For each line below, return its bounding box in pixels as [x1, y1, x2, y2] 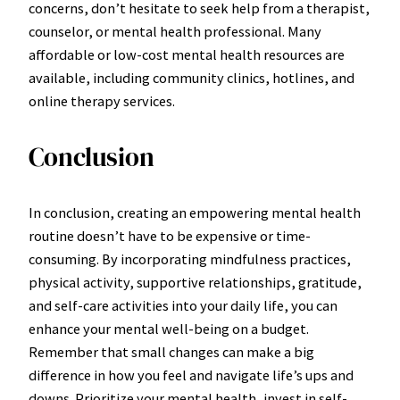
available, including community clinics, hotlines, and [29, 69, 354, 87]
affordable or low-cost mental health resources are [29, 46, 345, 64]
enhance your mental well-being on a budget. [29, 319, 309, 337]
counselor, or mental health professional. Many [29, 22, 321, 41]
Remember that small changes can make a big [29, 342, 314, 361]
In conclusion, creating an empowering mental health [29, 203, 361, 221]
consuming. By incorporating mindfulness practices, [29, 249, 351, 268]
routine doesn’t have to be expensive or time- [29, 226, 311, 245]
